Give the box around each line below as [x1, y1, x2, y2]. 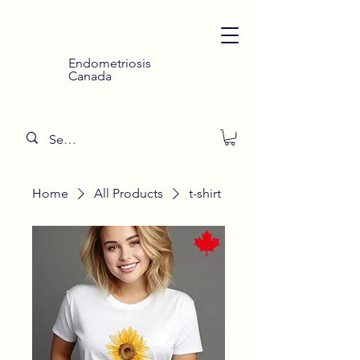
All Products [94, 186, 163, 202]
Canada [68, 68, 112, 84]
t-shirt [189, 186, 221, 202]
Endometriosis [68, 55, 151, 71]
